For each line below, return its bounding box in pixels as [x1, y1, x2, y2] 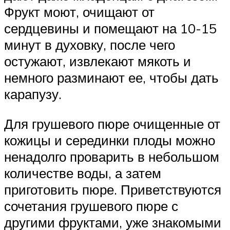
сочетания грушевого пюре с [4, 197, 178, 214]
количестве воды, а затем [4, 164, 161, 181]
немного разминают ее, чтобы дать [4, 69, 219, 86]
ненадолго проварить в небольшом [4, 148, 219, 165]
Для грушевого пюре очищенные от [4, 115, 220, 132]
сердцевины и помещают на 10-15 [4, 20, 217, 36]
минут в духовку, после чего [4, 36, 175, 53]
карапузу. [4, 85, 62, 102]
